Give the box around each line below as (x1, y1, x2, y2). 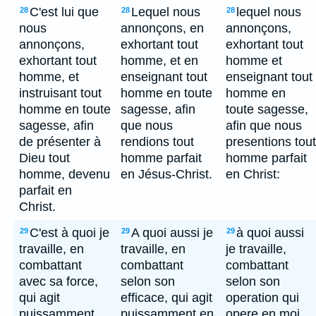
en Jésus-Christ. (121, 167, 212, 181)
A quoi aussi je (131, 226, 213, 240)
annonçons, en (121, 21, 204, 35)
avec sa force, (19, 274, 98, 288)
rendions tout (121, 135, 194, 149)
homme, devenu (19, 167, 110, 181)
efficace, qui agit (121, 291, 212, 305)
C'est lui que (30, 5, 99, 19)
